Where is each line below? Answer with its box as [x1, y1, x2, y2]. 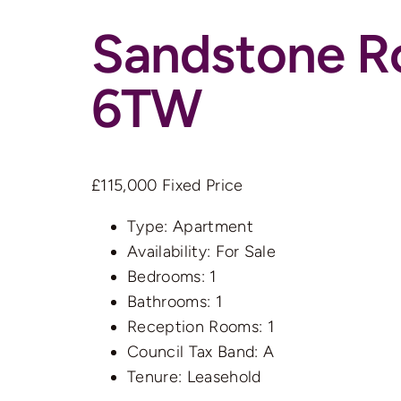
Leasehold [182, 366, 261, 387]
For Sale [210, 241, 277, 261]
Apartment [167, 216, 253, 236]
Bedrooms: [127, 266, 205, 286]
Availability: [127, 241, 211, 261]
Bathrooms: [127, 291, 211, 311]
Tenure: [127, 366, 183, 387]
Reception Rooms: [127, 316, 263, 337]
